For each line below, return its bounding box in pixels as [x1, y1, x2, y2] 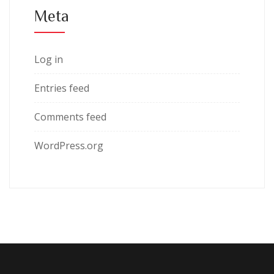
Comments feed [34, 110, 106, 124]
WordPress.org [34, 139, 103, 153]
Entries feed [34, 81, 89, 95]
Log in [34, 53, 63, 67]
